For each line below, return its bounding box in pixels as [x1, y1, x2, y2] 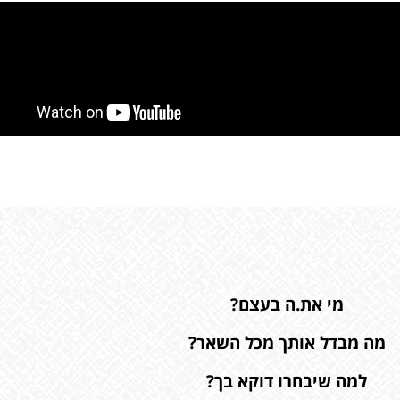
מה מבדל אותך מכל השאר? [187, 330, 386, 354]
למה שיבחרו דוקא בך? [206, 369, 367, 393]
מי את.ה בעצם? [229, 292, 344, 316]
